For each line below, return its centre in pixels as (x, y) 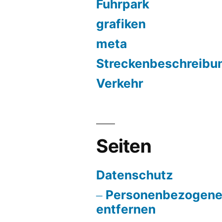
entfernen (126, 209)
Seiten (124, 146)
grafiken (121, 24)
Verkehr (120, 83)
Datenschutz (135, 175)
